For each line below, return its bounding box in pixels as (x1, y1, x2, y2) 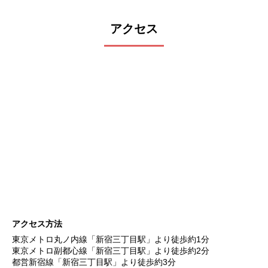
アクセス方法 (12, 219, 62, 229)
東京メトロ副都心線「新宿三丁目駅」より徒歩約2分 (12, 246, 209, 256)
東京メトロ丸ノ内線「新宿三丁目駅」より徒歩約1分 (12, 234, 209, 245)
